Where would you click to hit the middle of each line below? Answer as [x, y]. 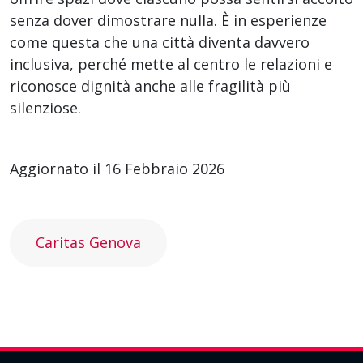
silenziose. [45, 107]
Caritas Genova [88, 242]
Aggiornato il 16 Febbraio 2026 [117, 168]
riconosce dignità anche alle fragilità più [150, 85]
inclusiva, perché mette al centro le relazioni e [171, 64]
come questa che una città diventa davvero [160, 42]
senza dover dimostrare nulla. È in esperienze [168, 20]
